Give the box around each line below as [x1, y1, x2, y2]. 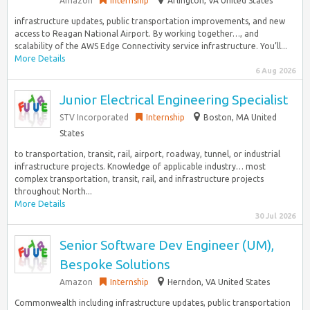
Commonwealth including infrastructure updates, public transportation [15, 298, 291, 307]
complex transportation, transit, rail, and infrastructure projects [15, 174, 264, 183]
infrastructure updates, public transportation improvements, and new [15, 17, 285, 26]
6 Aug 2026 [255, 66, 295, 75]
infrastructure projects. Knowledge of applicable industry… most [15, 162, 266, 171]
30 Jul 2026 [255, 212, 295, 220]
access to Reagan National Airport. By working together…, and [15, 29, 259, 38]
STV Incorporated [60, 113, 129, 122]
